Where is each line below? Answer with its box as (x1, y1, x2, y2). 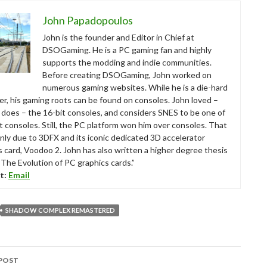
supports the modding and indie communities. (42, 57, 212, 67)
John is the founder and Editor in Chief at (42, 32, 194, 42)
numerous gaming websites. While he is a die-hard (42, 82, 228, 92)
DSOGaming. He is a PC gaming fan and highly (42, 44, 212, 55)
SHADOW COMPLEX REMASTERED (5, 206, 115, 214)
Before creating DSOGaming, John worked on (42, 69, 212, 80)
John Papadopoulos (42, 13, 133, 27)
